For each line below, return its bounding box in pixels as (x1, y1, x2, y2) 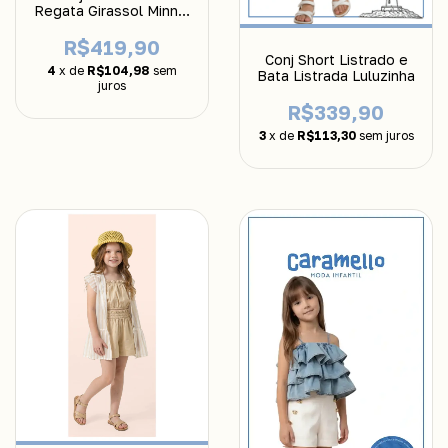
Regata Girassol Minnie (34, 2, 190, 20)
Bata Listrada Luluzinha (257, 67, 415, 85)
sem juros (358, 128, 414, 144)
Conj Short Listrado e (264, 51, 408, 69)
